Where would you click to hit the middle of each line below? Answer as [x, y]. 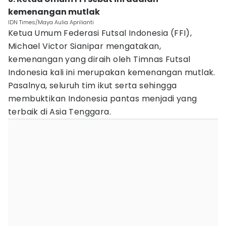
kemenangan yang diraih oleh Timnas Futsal [99, 59]
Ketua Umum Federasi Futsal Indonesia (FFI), [100, 33]
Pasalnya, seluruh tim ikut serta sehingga [93, 86]
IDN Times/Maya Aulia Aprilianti [51, 22]
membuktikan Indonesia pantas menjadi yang [103, 99]
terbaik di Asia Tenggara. [60, 112]
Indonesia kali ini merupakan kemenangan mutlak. [112, 72]
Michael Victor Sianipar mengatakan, [84, 46]
